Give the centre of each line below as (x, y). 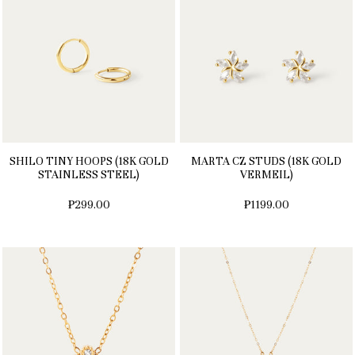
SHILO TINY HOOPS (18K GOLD (89, 162)
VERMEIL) (266, 175)
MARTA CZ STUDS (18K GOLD (266, 162)
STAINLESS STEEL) (89, 175)
